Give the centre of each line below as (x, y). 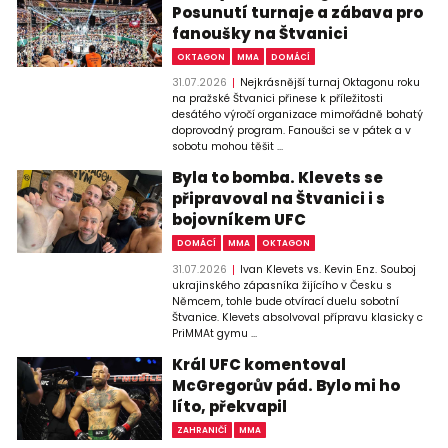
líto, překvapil (230, 406)
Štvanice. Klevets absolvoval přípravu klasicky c (298, 317)
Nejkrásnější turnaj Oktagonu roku (329, 83)
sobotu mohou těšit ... (228, 147)
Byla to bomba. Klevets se (278, 178)
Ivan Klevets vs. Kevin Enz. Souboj (327, 269)
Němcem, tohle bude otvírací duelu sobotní (286, 301)
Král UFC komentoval (259, 364)
